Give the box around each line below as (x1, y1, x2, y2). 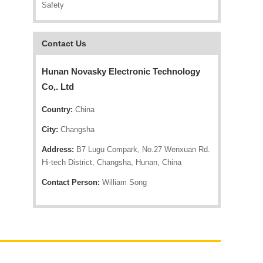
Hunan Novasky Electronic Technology (42, 66, 200, 76)
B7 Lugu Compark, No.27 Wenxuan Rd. (74, 145, 210, 154)
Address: (42, 145, 74, 154)
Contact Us (42, 39, 86, 48)
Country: (42, 105, 73, 114)
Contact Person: (42, 178, 100, 187)
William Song (100, 178, 147, 187)
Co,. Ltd (42, 82, 74, 92)
